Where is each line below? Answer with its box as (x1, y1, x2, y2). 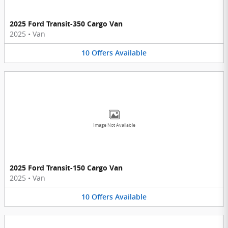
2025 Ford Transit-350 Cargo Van (10, 19, 123, 29)
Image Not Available (93, 122, 135, 128)
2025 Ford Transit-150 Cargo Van (10, 162, 123, 173)
